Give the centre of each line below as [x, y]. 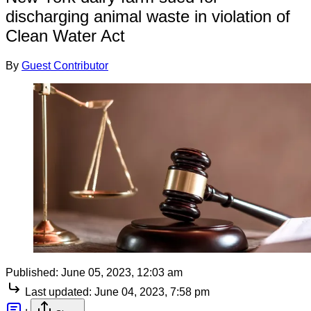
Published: [32, 272]
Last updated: [58, 292]
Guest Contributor [65, 65]
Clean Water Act [65, 35]
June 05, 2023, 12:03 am [122, 272]
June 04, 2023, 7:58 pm [152, 292]
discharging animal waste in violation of [148, 16]
